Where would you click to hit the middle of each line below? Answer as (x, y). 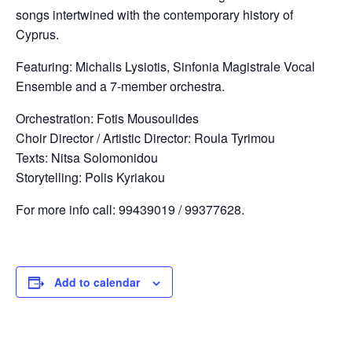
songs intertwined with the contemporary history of (154, 15)
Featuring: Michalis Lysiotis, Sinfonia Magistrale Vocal (165, 66)
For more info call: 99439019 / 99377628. (130, 209)
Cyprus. (37, 34)
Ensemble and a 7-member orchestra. (120, 86)
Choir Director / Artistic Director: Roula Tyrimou (145, 138)
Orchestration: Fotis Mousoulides (107, 118)
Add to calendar (97, 282)
